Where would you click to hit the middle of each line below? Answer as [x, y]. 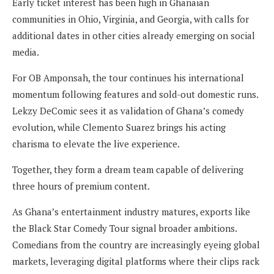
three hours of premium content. [81, 186]
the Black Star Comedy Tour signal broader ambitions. [124, 228]
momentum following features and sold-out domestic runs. [135, 94]
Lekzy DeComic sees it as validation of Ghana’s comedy [128, 111]
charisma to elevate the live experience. [96, 144]
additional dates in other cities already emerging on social [134, 36]
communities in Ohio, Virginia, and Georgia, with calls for [131, 19]
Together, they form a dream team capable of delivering [128, 170]
